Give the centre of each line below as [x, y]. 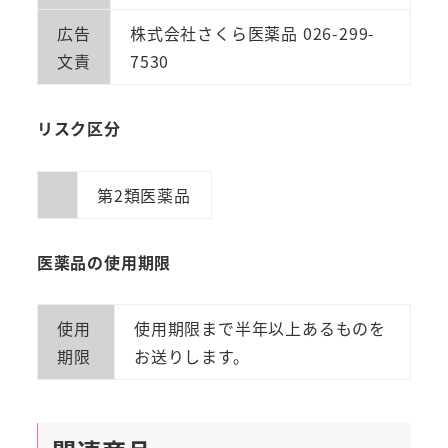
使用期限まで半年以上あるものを [259, 328]
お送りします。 [191, 356]
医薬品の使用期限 [104, 261]
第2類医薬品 [143, 194]
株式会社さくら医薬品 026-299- [252, 33]
